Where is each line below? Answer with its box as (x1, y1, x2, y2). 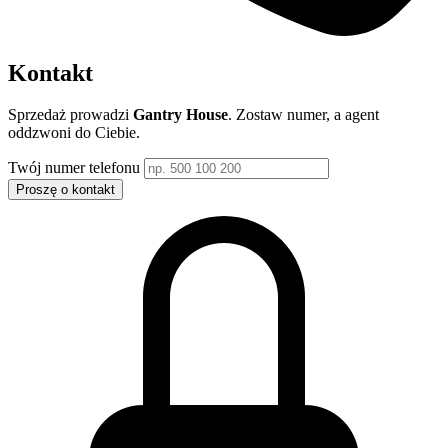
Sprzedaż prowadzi (8, 106, 133, 124)
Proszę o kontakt (16, 182, 115, 198)
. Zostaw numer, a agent (228, 106, 379, 124)
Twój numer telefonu (8, 159, 144, 177)
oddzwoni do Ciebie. (8, 124, 140, 142)
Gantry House (133, 106, 228, 124)
